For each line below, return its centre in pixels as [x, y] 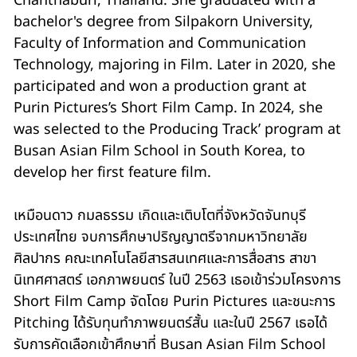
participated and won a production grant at [161, 86]
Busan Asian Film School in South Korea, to [160, 151]
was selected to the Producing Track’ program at [178, 129]
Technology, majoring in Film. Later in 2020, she [175, 65]
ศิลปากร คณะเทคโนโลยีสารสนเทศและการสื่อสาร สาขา [165, 258]
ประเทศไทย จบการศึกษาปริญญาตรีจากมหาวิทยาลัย [161, 237]
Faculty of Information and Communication [160, 43]
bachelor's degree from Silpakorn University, [164, 22]
